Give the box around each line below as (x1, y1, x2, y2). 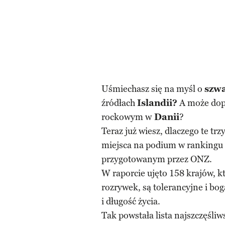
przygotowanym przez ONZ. (101, 154, 212, 165)
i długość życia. (101, 196, 160, 207)
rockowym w (101, 111, 152, 123)
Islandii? (137, 97, 177, 108)
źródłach (101, 97, 137, 108)
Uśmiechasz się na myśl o (101, 83, 204, 94)
